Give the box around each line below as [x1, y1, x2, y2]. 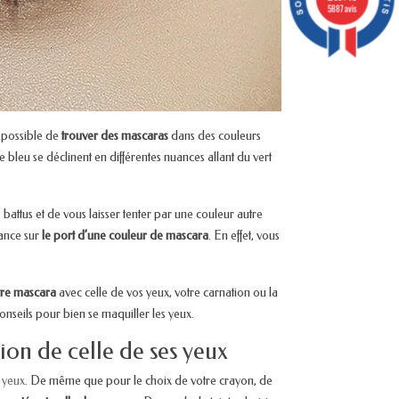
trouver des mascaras [61, 128, 168, 144]
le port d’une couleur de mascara [39, 228, 208, 244]
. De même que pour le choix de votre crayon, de [25, 373, 273, 389]
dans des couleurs [168, 128, 261, 144]
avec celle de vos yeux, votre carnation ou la [59, 285, 278, 301]
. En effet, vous [208, 228, 280, 244]
